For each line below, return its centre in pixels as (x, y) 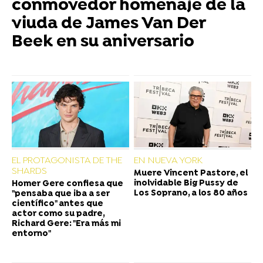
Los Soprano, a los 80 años (191, 194)
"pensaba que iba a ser (61, 194)
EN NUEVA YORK (168, 161)
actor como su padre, (58, 214)
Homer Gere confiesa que (68, 184)
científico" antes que (58, 204)
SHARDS (29, 172)
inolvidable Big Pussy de (186, 184)
